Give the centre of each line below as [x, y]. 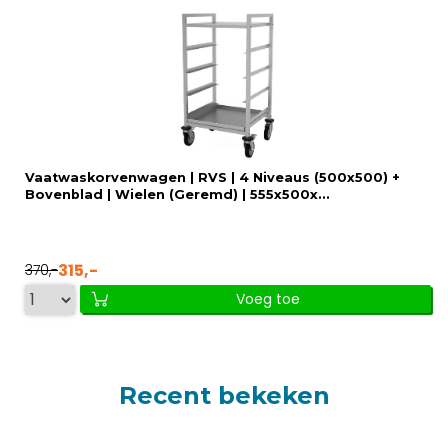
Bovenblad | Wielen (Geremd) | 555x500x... [177, 194]
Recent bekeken [224, 395]
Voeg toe [268, 298]
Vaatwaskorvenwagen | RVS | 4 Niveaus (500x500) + [212, 177]
